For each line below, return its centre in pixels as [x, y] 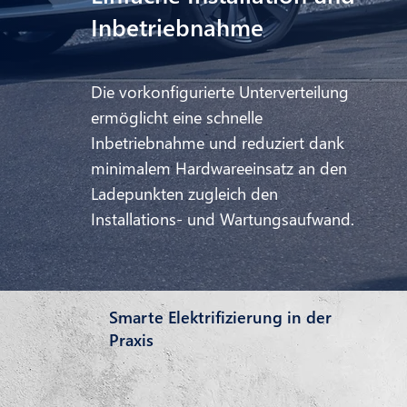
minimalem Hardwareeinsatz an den [219, 168]
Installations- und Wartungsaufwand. [223, 218]
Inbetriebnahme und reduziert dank [218, 142]
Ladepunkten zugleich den [184, 193]
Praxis [131, 339]
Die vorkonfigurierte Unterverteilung [220, 91]
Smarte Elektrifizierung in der [220, 317]
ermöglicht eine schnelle [177, 117]
